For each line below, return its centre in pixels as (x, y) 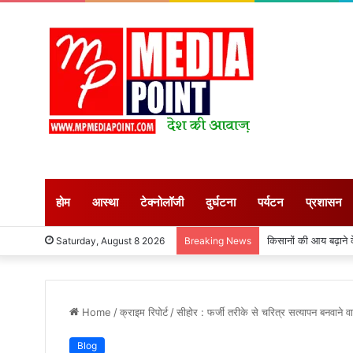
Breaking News (218, 241)
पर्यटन (271, 202)
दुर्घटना (221, 202)
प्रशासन (324, 202)
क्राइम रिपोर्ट (144, 312)
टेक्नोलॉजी (162, 202)
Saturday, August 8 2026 (109, 241)
